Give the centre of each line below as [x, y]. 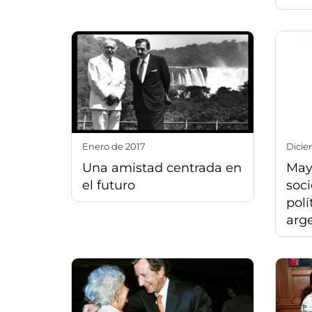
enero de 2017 [117, 147]
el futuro [109, 186]
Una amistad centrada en [162, 168]
